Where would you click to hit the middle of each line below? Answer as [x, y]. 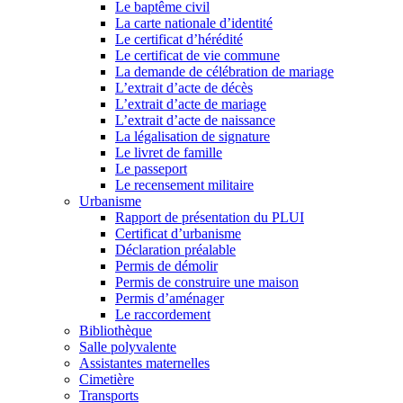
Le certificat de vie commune [197, 55]
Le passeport [151, 169]
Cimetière [107, 379]
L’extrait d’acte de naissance [195, 120]
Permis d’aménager [170, 298]
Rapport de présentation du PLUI [210, 217]
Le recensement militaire [184, 185]
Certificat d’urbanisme [178, 233]
